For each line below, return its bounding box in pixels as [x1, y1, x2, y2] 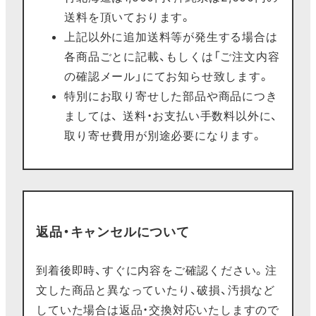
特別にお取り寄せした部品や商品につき [64, 88, 278, 103]
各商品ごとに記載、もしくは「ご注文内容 [64, 49, 280, 63]
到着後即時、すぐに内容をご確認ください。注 [36, 263, 277, 278]
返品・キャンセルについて [36, 224, 190, 240]
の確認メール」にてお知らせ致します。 [64, 68, 270, 83]
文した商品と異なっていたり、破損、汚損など [36, 283, 275, 298]
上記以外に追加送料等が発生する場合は [64, 29, 278, 44]
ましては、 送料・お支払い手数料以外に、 [64, 108, 279, 123]
